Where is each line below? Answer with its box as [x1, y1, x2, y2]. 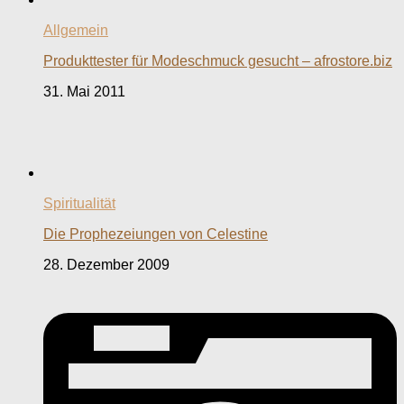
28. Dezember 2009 [43, 257, 170, 273]
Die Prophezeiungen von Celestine [43, 226, 268, 243]
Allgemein [43, 23, 108, 39]
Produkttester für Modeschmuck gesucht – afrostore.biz [43, 53, 392, 69]
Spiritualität [43, 196, 115, 212]
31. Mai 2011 [43, 84, 125, 100]
